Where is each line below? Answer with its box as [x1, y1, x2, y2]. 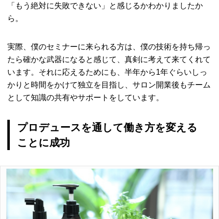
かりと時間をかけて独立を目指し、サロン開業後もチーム [7, 80, 211, 89]
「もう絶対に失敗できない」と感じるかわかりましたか [7, 1, 203, 10]
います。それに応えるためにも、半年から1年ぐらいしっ [7, 67, 207, 76]
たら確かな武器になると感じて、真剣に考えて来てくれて [7, 55, 211, 64]
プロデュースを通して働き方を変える [17, 121, 197, 133]
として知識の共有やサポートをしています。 [7, 93, 164, 102]
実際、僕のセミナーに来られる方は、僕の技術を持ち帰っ [7, 42, 211, 51]
